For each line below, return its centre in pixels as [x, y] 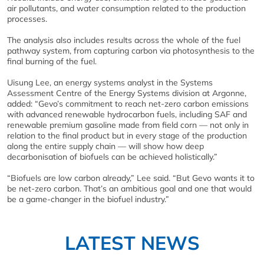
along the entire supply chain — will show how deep [105, 146]
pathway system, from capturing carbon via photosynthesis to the [131, 50]
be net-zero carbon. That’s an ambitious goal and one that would [129, 188]
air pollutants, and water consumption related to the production [126, 8]
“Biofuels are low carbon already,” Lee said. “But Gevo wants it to [131, 178]
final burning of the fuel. [52, 61]
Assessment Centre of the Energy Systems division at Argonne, [127, 93]
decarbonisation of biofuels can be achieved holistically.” [112, 156]
